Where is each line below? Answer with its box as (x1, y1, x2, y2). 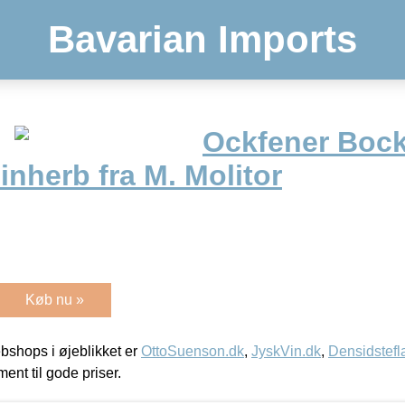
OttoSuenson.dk (141, 343, 244, 359)
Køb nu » (25, 291, 84, 307)
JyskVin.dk (251, 343, 321, 359)
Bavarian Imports (48, 18, 357, 61)
